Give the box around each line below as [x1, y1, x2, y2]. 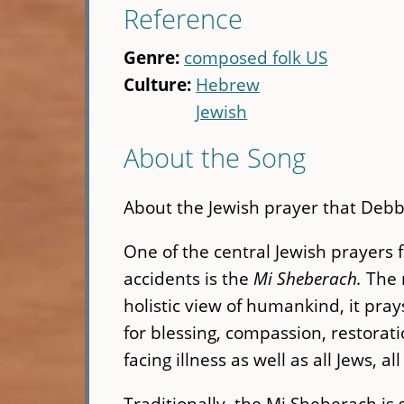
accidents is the [124, 265, 254, 290]
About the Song [124, 140, 307, 176]
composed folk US [184, 45, 328, 70]
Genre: [124, 45, 185, 70]
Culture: [124, 72, 197, 97]
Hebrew [196, 72, 261, 97]
